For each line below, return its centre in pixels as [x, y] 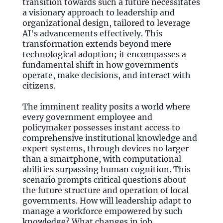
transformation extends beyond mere [97, 44]
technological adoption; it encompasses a [104, 54]
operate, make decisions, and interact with [107, 75]
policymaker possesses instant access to [101, 127]
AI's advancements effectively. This [92, 33]
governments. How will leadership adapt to [107, 201]
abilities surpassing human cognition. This [107, 169]
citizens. [39, 86]
